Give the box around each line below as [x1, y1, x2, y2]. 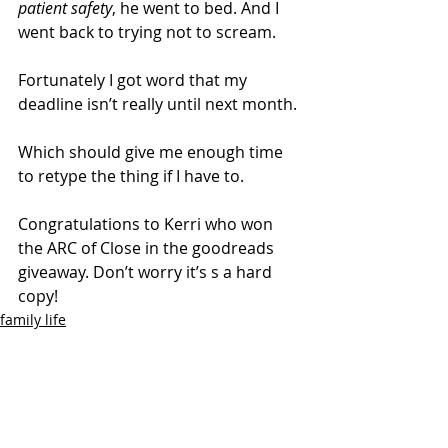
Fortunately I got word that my [18, 68, 251, 91]
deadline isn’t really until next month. [18, 92, 297, 115]
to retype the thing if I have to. [18, 164, 244, 187]
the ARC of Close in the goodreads [18, 236, 278, 259]
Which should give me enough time [18, 140, 287, 163]
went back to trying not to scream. [18, 20, 276, 43]
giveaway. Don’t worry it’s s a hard [18, 260, 276, 283]
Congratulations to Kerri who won [18, 212, 277, 235]
